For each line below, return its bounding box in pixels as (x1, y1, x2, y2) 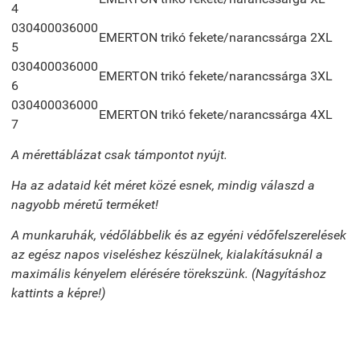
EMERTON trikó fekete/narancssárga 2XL (99, 29, 333, 45)
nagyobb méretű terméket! (11, 196, 158, 212)
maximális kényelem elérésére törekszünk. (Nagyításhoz (11, 265, 326, 281)
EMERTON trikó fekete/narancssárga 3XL (99, 67, 333, 84)
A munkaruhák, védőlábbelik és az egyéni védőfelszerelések (11, 227, 346, 243)
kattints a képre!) (11, 284, 105, 301)
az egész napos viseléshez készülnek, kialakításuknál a (11, 246, 323, 262)
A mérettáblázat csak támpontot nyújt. (11, 146, 227, 162)
